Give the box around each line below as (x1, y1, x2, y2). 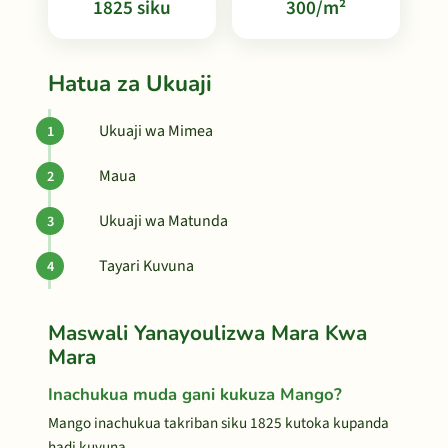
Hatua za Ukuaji (48, 68, 212, 99)
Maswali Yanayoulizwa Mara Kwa (48, 319, 367, 347)
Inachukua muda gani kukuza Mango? (48, 383, 342, 406)
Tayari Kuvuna (99, 255, 194, 277)
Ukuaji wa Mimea (99, 120, 213, 142)
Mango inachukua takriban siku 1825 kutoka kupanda (48, 412, 389, 434)
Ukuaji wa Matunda (99, 210, 228, 232)
